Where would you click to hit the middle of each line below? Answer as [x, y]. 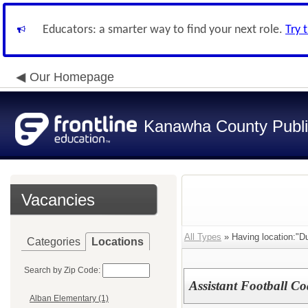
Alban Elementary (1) [69, 299]
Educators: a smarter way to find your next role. [164, 30]
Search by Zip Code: [62, 270]
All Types [203, 237]
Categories [54, 242]
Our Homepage [72, 77]
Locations [118, 242]
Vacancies [58, 200]
